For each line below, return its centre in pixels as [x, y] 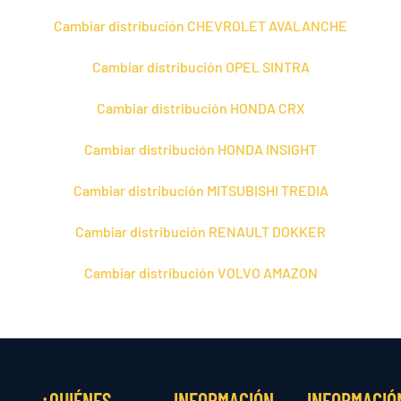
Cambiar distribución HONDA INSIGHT [200, 149]
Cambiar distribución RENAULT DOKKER [200, 231]
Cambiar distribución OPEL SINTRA [200, 66]
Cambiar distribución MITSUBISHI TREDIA [200, 190]
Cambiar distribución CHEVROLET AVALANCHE [200, 25]
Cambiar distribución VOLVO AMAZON [200, 272]
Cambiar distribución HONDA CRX [200, 107]
